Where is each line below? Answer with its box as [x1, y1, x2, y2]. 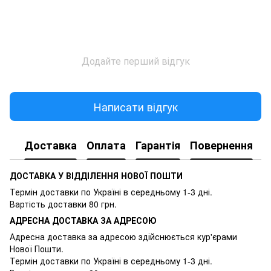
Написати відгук [93, 98, 178, 114]
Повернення [190, 137, 253, 153]
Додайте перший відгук [81, 54, 190, 68]
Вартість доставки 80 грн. [10, 198, 117, 211]
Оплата [87, 137, 126, 153]
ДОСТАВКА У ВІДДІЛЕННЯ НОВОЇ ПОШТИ [10, 169, 183, 182]
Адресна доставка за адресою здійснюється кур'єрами [10, 230, 237, 243]
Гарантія [135, 137, 180, 153]
